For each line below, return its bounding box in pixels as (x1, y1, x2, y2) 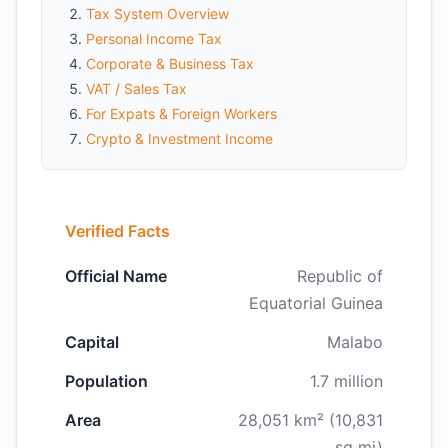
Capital (65, 332, 119, 352)
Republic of (297, 266, 383, 286)
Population (65, 371, 148, 391)
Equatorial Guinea (249, 293, 383, 313)
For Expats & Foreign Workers (86, 105, 277, 122)
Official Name (65, 266, 167, 286)
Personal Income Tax (86, 30, 222, 47)
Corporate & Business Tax (86, 55, 254, 72)
